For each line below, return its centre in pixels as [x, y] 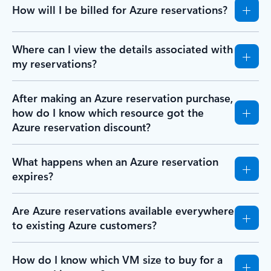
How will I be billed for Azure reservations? [120, 9]
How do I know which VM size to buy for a [117, 259]
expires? [33, 176]
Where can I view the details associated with [122, 49]
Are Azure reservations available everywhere [123, 210]
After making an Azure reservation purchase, [122, 98]
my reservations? [54, 63]
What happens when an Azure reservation [115, 161]
